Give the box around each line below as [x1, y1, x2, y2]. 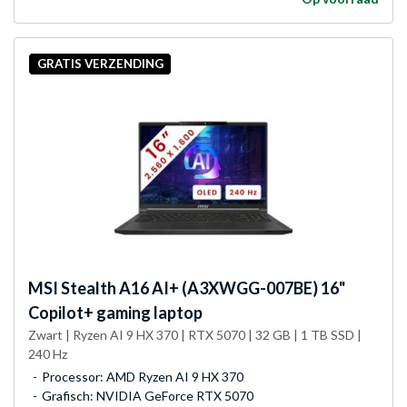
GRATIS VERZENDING [36, 56, 164, 72]
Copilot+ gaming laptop [28, 302, 203, 323]
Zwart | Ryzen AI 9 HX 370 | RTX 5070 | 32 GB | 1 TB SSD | [28, 326, 362, 342]
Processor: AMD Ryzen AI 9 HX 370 [42, 368, 243, 384]
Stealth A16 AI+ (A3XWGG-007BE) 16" [58, 277, 345, 298]
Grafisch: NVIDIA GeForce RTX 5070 [42, 387, 253, 403]
